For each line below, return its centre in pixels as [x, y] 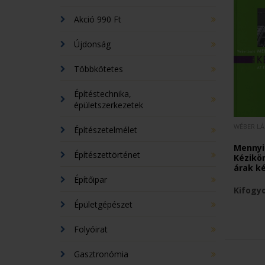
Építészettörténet [107, 155]
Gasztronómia [101, 254]
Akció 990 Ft [98, 19]
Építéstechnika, [103, 94]
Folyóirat [91, 229]
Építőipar [91, 180]
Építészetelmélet [106, 130]
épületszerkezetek [109, 105]
